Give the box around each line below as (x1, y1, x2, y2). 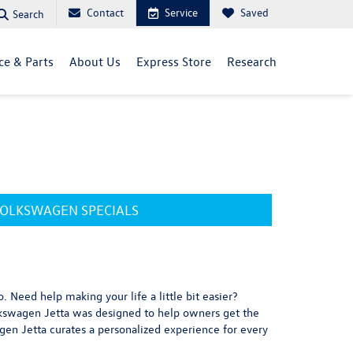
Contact (87, 5, 124, 20)
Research (227, 54, 277, 69)
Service (165, 5, 198, 20)
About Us (69, 54, 121, 69)
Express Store (136, 54, 211, 69)
